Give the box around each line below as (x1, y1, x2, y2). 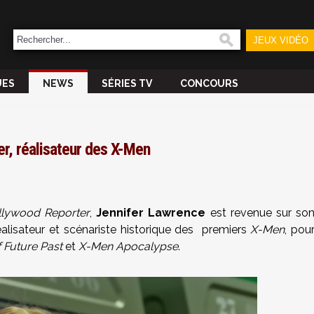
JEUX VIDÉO (252, 35, 308, 46)
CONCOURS (180, 78, 238, 89)
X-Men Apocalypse (78, 240, 178, 253)
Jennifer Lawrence (96, 206, 206, 219)
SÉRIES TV (102, 78, 152, 89)
